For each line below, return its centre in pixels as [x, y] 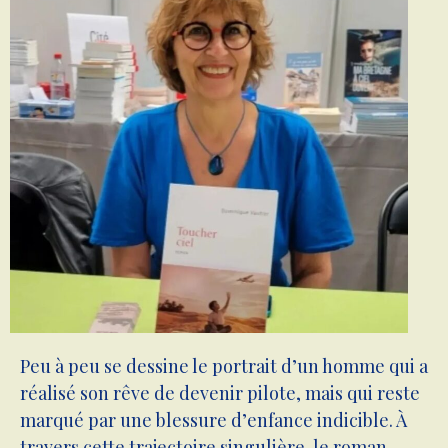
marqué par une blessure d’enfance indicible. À [213, 419]
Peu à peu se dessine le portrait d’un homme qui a [224, 365]
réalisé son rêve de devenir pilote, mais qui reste [220, 392]
